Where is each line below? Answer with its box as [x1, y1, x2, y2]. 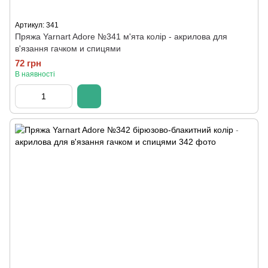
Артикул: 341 [15, 21, 59, 29]
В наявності [15, 70, 55, 78]
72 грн [15, 58, 41, 68]
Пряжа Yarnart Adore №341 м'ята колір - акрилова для [15, 32, 227, 41]
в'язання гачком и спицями [15, 44, 121, 53]
